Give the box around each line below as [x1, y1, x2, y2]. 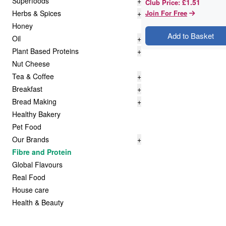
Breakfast [12, 84, 42, 94]
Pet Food [12, 122, 41, 132]
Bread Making [12, 96, 56, 106]
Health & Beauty [12, 197, 64, 207]
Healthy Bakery [12, 109, 61, 119]
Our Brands [12, 134, 49, 144]
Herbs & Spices [12, 8, 61, 18]
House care [12, 185, 49, 195]
